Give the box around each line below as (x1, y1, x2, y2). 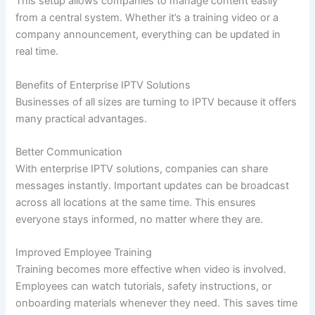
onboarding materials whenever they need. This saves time (15, 297, 298, 310)
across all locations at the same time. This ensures (15, 195, 257, 209)
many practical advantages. (15, 112, 148, 125)
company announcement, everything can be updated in (15, 28, 281, 41)
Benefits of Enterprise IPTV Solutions (15, 78, 191, 91)
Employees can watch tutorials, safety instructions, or (15, 280, 272, 293)
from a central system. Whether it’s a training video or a (15, 11, 279, 25)
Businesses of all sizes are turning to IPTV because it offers (15, 95, 297, 108)
